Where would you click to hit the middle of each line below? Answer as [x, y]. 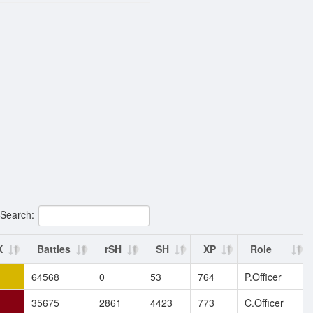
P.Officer [263, 276]
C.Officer [264, 302]
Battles [54, 248]
